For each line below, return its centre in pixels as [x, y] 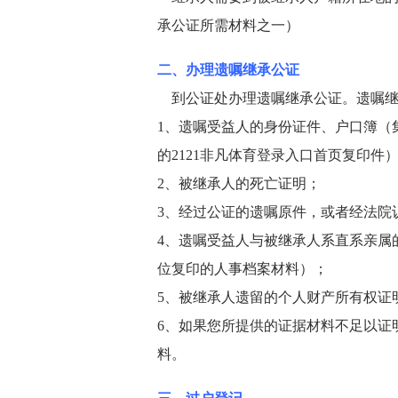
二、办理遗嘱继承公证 [228, 70]
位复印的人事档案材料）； [243, 269]
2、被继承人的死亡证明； [239, 183]
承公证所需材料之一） [228, 25]
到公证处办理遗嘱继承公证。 [257, 98]
